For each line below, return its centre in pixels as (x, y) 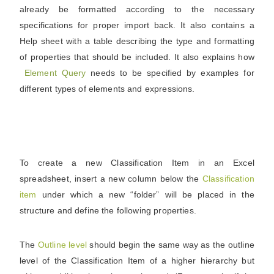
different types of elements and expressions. (107, 89)
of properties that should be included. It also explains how (137, 57)
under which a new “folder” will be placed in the (145, 194)
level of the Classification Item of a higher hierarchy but (137, 261)
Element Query (55, 73)
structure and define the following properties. (108, 210)
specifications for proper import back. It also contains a (137, 25)
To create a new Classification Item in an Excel (137, 163)
